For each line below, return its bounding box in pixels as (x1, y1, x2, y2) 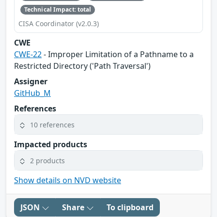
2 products (30, 155, 65, 165)
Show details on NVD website (14, 175, 121, 186)
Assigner (14, 76, 47, 87)
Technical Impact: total (24, 5, 92, 14)
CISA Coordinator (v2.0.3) (18, 19, 99, 29)
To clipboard (107, 202, 154, 213)
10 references (30, 120, 75, 129)
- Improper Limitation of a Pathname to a (42, 49, 194, 60)
